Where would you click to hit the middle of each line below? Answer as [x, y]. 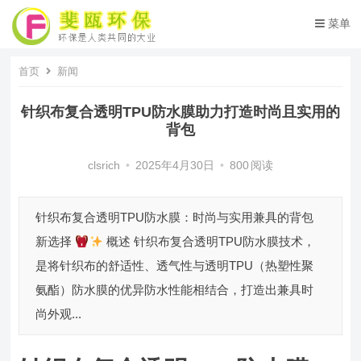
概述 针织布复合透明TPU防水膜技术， [209, 241]
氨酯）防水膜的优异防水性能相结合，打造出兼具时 [175, 290]
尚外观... [59, 314]
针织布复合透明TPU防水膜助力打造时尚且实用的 [180, 112]
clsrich [104, 166]
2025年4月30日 [174, 166]
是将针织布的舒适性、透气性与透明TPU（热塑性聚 [175, 266]
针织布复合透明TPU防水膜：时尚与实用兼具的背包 [175, 217]
